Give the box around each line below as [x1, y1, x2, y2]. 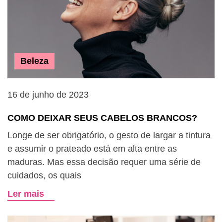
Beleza [20, 56, 49, 66]
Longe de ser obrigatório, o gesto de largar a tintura [7, 130, 211, 140]
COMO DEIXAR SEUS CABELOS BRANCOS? [7, 113, 197, 123]
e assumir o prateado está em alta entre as [7, 144, 177, 154]
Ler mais [7, 189, 44, 199]
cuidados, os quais [7, 170, 81, 180]
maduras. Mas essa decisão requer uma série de [7, 157, 201, 167]
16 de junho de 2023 [7, 90, 89, 100]
